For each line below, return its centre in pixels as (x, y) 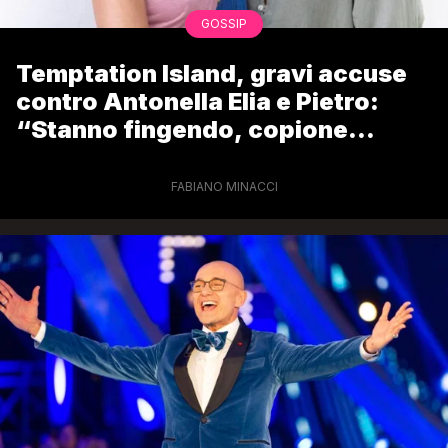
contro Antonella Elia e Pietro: (197, 102)
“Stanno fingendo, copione (182, 130)
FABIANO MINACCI (224, 187)
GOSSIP (224, 24)
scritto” (65, 158)
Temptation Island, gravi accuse (211, 74)
